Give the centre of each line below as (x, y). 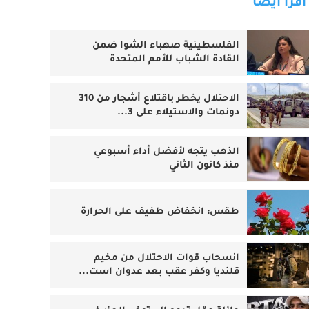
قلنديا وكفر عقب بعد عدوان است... (159, 301)
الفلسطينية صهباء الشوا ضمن (166, 75)
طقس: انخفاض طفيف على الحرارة (160, 241)
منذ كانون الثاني (204, 195)
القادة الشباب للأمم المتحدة (174, 89)
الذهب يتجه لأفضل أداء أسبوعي (166, 181)
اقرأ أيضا (279, 33)
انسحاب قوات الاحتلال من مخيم (166, 288)
